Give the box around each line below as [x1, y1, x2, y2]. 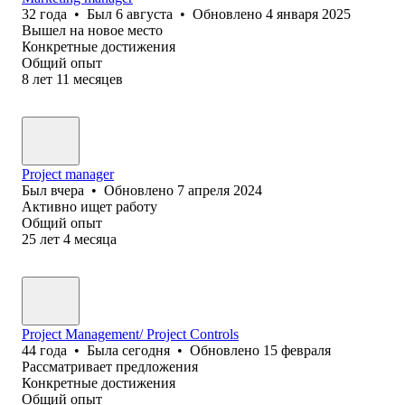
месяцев [73, 71, 123, 87]
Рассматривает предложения [22, 358, 198, 374]
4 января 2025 [266, 5, 351, 22]
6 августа [116, 5, 173, 22]
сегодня [122, 342, 170, 358]
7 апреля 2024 [177, 182, 262, 198]
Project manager [22, 165, 114, 182]
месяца [74, 231, 117, 247]
